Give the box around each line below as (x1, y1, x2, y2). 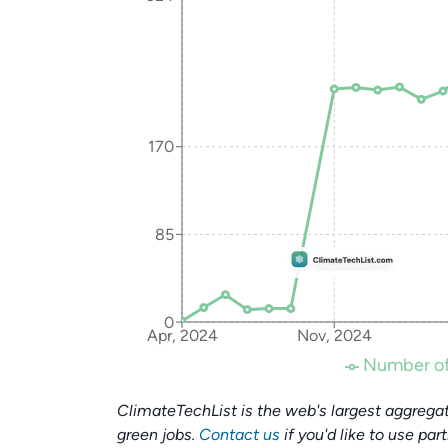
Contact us (199, 425, 280, 444)
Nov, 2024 (296, 326, 372, 346)
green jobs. (117, 425, 199, 444)
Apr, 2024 (146, 326, 218, 346)
